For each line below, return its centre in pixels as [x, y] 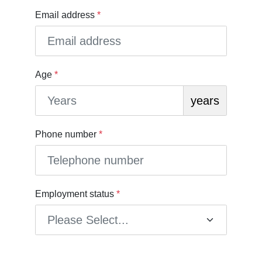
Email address [66, 15]
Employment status [76, 194]
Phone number [67, 134]
